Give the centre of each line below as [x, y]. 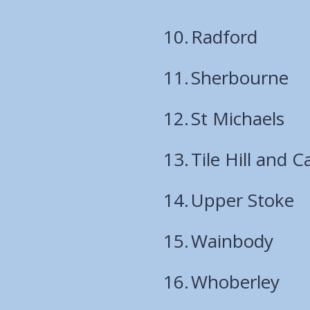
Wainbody [232, 240]
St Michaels [238, 118]
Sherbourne [240, 77]
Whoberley [235, 281]
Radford [224, 36]
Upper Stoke [243, 200]
